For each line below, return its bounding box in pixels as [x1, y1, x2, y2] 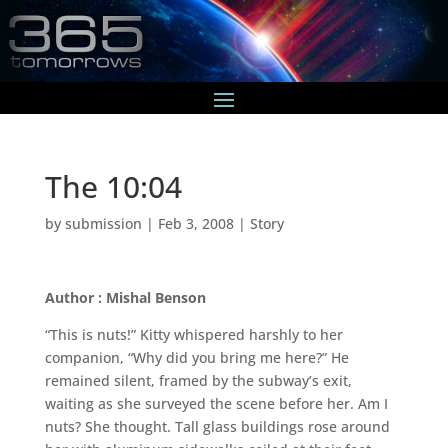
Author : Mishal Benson [44, 287, 206, 307]
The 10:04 [44, 165, 182, 207]
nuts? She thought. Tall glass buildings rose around [44, 416, 390, 436]
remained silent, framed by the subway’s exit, [44, 370, 352, 390]
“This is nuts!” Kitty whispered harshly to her [44, 324, 343, 344]
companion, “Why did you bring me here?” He [44, 347, 349, 367]
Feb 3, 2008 [157, 213, 234, 233]
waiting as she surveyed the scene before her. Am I [44, 393, 388, 413]
